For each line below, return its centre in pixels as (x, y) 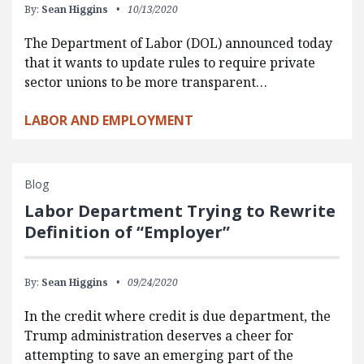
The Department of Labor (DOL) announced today (178, 43)
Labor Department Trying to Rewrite (180, 210)
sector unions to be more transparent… (146, 82)
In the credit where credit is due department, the (178, 316)
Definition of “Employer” (127, 232)
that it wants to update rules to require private (170, 62)
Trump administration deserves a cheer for (159, 335)
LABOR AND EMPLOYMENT (109, 120)
